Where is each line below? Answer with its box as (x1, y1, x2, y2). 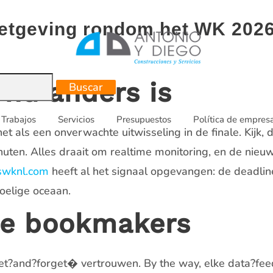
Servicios (58, 113, 95, 126)
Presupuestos (116, 113, 172, 126)
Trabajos (1, 113, 37, 126)
